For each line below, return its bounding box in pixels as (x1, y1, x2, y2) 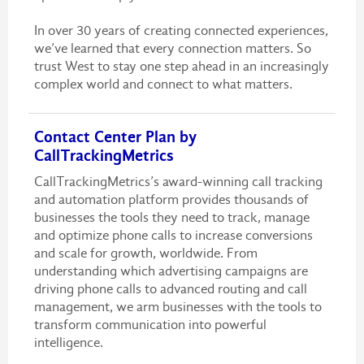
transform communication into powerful (33, 316, 266, 332)
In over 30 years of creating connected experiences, (33, 23, 328, 39)
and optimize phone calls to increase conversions (33, 227, 313, 243)
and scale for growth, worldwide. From (33, 245, 258, 261)
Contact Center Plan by (33, 127, 197, 146)
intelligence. (33, 334, 103, 350)
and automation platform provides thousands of (33, 191, 309, 207)
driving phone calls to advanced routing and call (33, 280, 307, 297)
